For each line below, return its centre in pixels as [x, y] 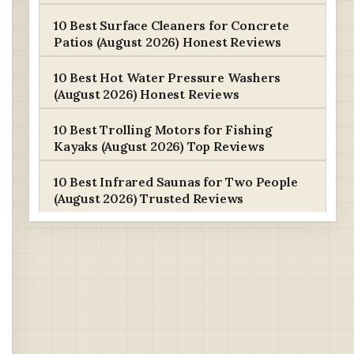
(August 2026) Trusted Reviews [149, 198]
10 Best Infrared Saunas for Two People [176, 182]
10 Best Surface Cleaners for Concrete [171, 25]
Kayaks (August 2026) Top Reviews [159, 146]
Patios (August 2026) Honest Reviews [168, 42]
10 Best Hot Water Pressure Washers [168, 77]
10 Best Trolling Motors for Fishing [164, 130]
